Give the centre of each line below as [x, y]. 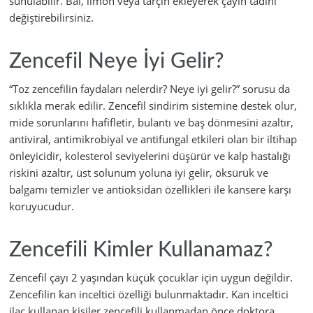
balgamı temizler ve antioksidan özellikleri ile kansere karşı [150, 190]
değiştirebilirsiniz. [51, 18]
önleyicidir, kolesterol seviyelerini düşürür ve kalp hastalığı [150, 156]
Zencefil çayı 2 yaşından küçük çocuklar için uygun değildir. [151, 278]
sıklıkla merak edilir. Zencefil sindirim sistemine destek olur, [153, 106]
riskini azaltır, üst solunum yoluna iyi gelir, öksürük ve [139, 173]
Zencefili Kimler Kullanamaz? [141, 250]
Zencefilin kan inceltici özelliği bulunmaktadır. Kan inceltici [149, 294]
